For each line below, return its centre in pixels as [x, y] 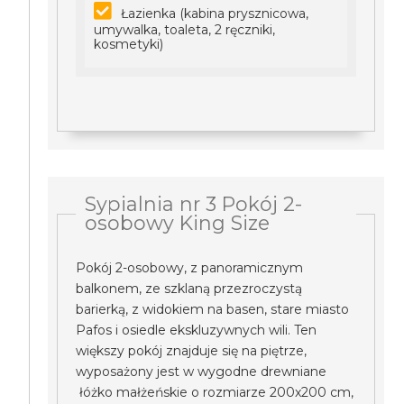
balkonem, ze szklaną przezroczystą [189, 289]
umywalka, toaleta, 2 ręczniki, [185, 30]
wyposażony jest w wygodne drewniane [202, 372]
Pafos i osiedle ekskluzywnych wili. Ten [197, 330]
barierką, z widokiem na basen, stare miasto [213, 309]
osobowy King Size [178, 223]
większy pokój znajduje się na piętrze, [192, 351]
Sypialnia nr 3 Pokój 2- [194, 204]
